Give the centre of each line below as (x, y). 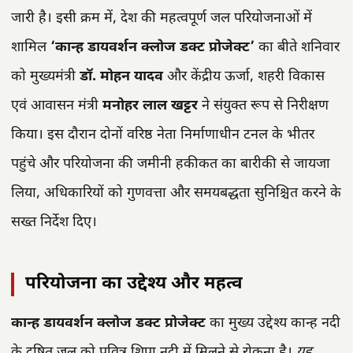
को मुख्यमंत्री (45, 76)
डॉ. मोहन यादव (121, 76)
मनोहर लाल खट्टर (150, 106)
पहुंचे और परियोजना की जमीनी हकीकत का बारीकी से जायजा (171, 164)
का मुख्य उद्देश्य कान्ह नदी (273, 323)
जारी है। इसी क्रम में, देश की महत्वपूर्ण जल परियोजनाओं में (162, 18)
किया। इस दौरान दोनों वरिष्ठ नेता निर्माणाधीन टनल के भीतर (163, 135)
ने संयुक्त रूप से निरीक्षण (263, 106)
